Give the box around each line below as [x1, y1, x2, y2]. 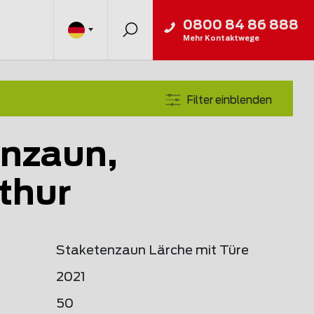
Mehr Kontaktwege [183, 34, 259, 42]
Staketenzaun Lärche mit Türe [56, 245, 249, 257]
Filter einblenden [186, 95, 272, 106]
